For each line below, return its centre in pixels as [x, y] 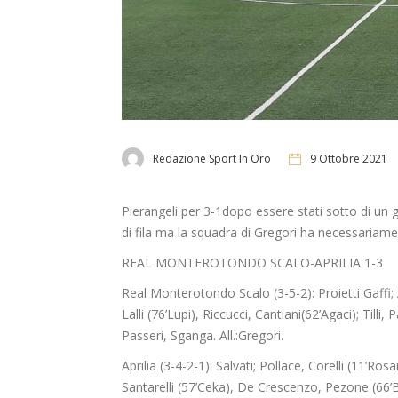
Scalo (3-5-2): [277, 293]
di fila [137, 233]
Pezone [347, 387]
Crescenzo [288, 387]
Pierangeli [150, 211]
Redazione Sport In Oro [212, 158]
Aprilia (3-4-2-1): [169, 366]
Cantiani [278, 314]
